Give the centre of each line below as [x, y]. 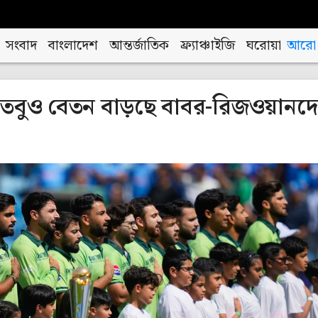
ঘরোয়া [264, 45]
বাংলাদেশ [73, 45]
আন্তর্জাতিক [139, 45]
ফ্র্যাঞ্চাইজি [208, 45]
